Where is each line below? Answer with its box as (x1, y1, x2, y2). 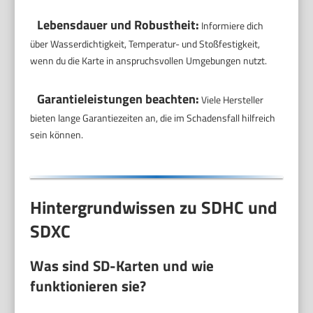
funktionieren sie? (30, 275, 147, 298)
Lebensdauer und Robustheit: (37, 15, 200, 34)
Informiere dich (199, 18, 264, 33)
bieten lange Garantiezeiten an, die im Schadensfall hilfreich (30, 110, 276, 125)
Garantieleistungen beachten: (37, 89, 200, 108)
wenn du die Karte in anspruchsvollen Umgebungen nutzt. (30, 53, 268, 68)
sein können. (30, 127, 84, 142)
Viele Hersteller (199, 92, 264, 107)
